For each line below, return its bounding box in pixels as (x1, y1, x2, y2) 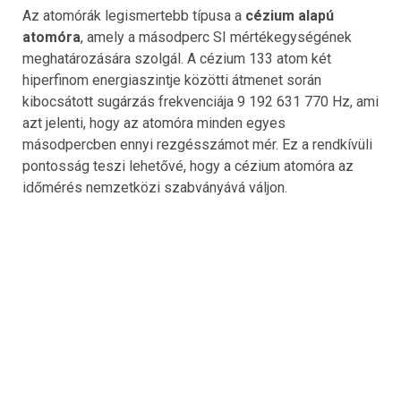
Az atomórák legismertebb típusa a (22, 6, 245, 24)
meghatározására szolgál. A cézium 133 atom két (22, 49, 331, 67)
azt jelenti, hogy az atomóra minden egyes (22, 114, 286, 132)
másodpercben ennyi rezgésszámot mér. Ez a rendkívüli (22, 135, 372, 153)
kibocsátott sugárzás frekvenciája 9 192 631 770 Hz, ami (22, 92, 379, 110)
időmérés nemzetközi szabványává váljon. (22, 178, 287, 196)
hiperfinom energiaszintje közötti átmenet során (22, 71, 321, 89)
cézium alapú (245, 6, 334, 24)
